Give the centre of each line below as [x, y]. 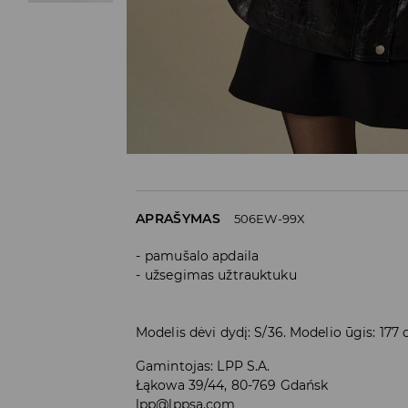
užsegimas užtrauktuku [221, 275]
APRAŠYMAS [178, 218]
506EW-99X [270, 218]
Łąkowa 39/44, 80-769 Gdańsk [232, 385]
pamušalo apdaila [202, 255]
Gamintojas [173, 366]
